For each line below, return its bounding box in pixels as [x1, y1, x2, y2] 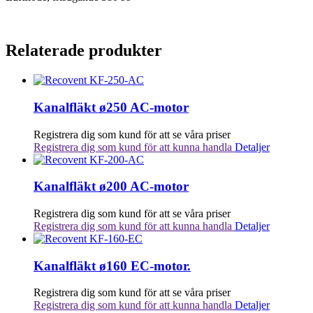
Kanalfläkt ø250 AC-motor [34, 99, 189, 115]
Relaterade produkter [6, 41, 162, 60]
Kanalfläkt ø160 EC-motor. [34, 258, 191, 273]
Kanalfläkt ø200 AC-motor [34, 179, 189, 194]
